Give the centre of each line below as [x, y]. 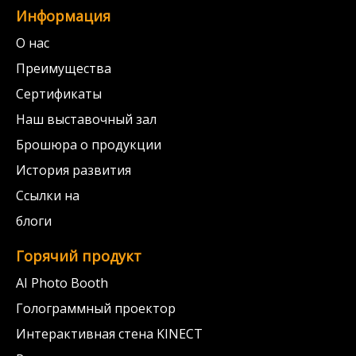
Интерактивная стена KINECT [109, 334]
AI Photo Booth [62, 283]
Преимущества [64, 68]
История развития [74, 170]
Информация [63, 16]
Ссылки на [48, 195]
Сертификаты [59, 94]
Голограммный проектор [96, 308]
